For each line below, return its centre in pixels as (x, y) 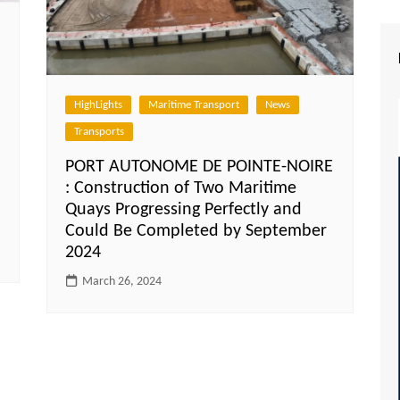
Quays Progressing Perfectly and (184, 209)
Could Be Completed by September (196, 231)
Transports (100, 131)
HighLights (99, 104)
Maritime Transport (194, 104)
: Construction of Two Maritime (181, 188)
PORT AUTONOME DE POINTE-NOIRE (200, 167)
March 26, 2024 (122, 281)
